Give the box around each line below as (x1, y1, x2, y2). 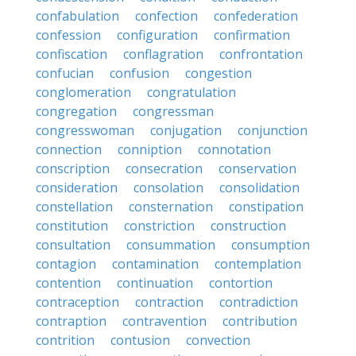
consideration (36, 179, 118, 196)
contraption (36, 312, 106, 330)
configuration (117, 26, 198, 44)
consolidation (219, 179, 300, 196)
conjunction (238, 122, 308, 139)
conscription (36, 160, 110, 177)
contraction (135, 293, 203, 311)
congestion (185, 64, 252, 82)
